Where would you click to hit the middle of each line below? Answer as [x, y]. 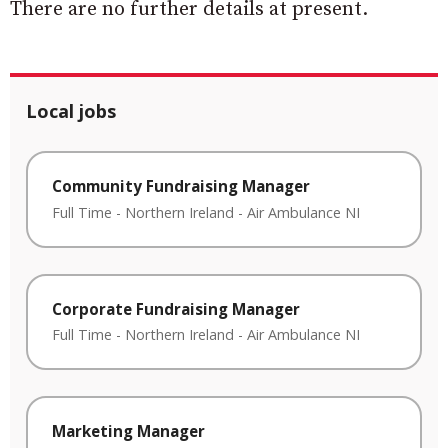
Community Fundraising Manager [181, 186]
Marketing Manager [128, 431]
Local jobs [71, 111]
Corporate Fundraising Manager [176, 308]
